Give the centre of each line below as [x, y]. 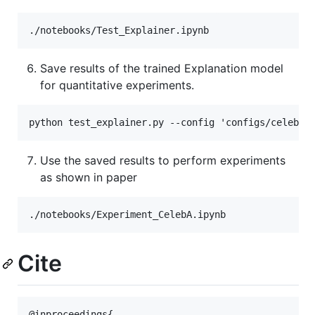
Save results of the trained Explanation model [162, 69]
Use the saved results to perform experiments [163, 161]
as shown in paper [89, 178]
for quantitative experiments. [117, 85]
